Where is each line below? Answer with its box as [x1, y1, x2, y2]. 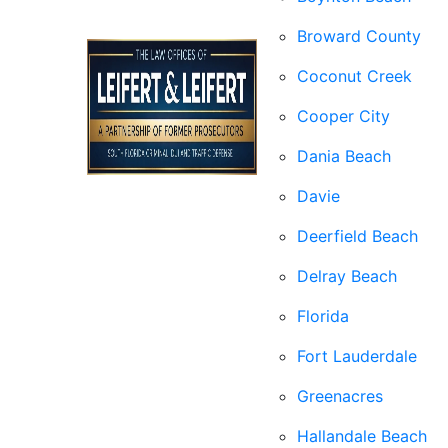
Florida [297, 306, 349, 326]
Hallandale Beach [297, 426, 427, 446]
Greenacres [297, 386, 383, 406]
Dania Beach [297, 146, 391, 166]
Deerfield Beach [297, 226, 418, 246]
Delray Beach [297, 266, 397, 286]
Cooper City [297, 106, 390, 126]
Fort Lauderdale [297, 346, 417, 366]
